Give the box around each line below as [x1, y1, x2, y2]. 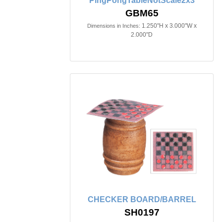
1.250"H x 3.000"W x [141, 22, 197, 29]
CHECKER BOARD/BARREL [87, 195, 196, 204]
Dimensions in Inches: [87, 22, 140, 29]
